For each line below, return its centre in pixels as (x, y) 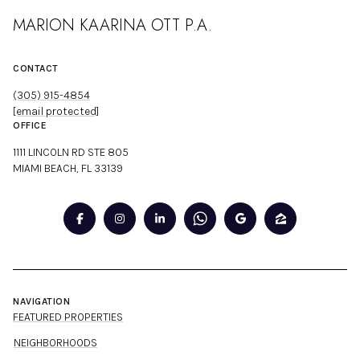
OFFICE (30, 126)
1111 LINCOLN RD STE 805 (71, 153)
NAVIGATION (41, 301)
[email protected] (56, 112)
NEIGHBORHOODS (55, 342)
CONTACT (36, 69)
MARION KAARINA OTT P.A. (112, 26)
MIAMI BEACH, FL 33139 (68, 169)
